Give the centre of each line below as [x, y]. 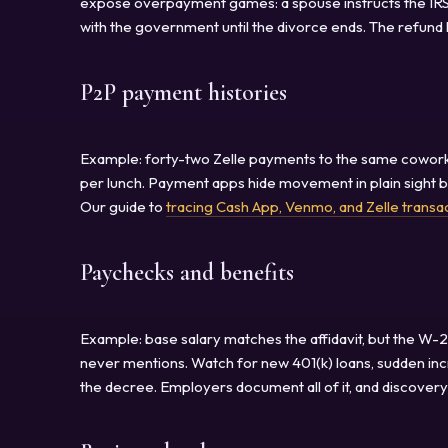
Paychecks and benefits [187, 272]
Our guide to [123, 206]
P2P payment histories [183, 92]
